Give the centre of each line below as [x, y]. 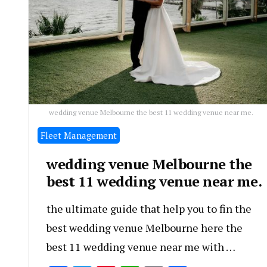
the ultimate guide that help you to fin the [149, 208]
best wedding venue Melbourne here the [145, 227]
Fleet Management [79, 135]
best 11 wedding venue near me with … [141, 246]
